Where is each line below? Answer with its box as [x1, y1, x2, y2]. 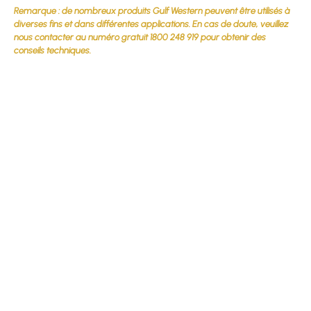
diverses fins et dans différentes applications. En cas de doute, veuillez [14, 18, 289, 29]
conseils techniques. [14, 44, 91, 56]
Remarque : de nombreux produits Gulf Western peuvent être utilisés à [14, 5, 290, 16]
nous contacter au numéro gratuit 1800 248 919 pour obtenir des [14, 31, 266, 42]
